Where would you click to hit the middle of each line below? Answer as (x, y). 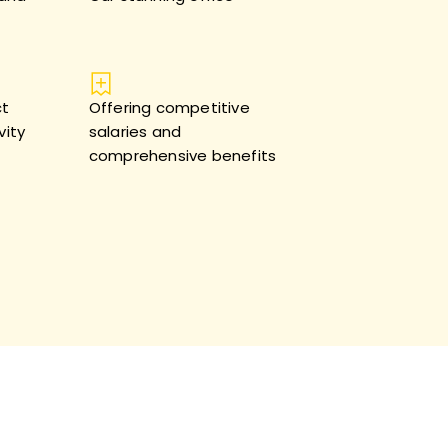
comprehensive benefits (182, 155)
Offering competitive (169, 107)
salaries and (135, 131)
